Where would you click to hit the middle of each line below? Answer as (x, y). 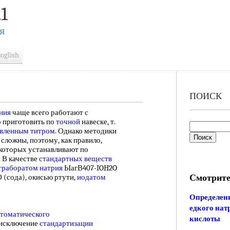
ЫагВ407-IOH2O (90, 168)
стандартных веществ (75, 159)
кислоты (205, 219)
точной (68, 122)
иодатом (91, 177)
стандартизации (66, 223)
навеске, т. (98, 122)
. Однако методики (86, 131)
